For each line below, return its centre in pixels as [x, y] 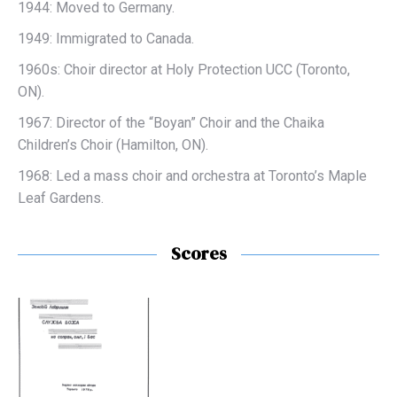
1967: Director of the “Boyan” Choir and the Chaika [171, 123]
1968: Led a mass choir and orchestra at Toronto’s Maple [192, 176]
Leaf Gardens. [61, 198]
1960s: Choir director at [92, 70]
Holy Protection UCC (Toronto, [258, 70]
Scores [198, 253]
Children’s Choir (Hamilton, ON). [113, 145]
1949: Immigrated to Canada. [106, 39]
